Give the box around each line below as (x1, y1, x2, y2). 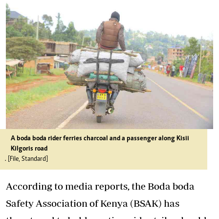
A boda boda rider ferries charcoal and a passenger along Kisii (11, 135, 189, 143)
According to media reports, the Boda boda (6, 180, 195, 192)
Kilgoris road (11, 146, 47, 153)
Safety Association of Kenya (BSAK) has (6, 197, 179, 209)
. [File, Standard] (5, 156, 48, 163)
